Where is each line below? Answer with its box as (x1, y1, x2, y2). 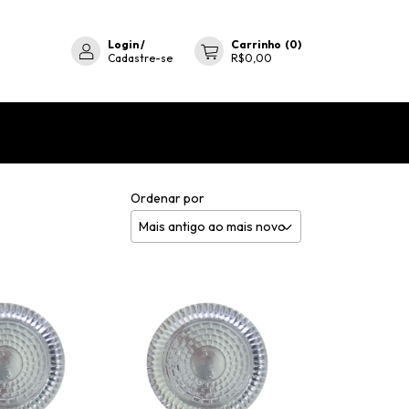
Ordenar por (131, 189, 204, 206)
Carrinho (231, 37, 281, 52)
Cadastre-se (108, 51, 173, 66)
